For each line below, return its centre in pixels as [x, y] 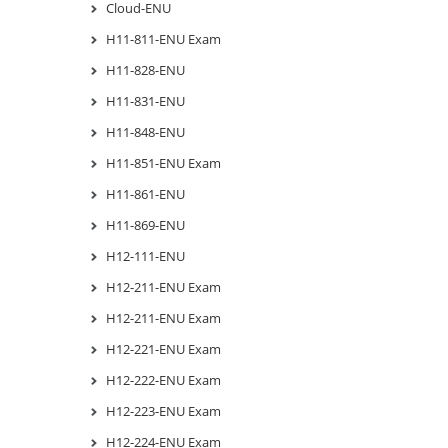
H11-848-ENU [145, 131]
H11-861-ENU [145, 193]
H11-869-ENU [145, 224]
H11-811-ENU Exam [163, 38]
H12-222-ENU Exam [163, 379]
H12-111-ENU [145, 255]
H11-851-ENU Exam [163, 162]
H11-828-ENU [145, 69]
